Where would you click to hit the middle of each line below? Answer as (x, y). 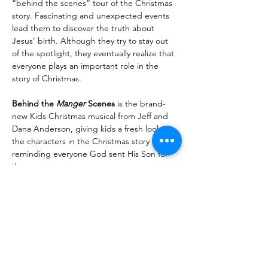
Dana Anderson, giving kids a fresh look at (92, 129)
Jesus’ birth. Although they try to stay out (91, 41)
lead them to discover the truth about (84, 28)
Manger (71, 103)
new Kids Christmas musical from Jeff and (91, 116)
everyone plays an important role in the (86, 66)
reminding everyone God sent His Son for (91, 154)
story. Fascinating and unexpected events (92, 16)
